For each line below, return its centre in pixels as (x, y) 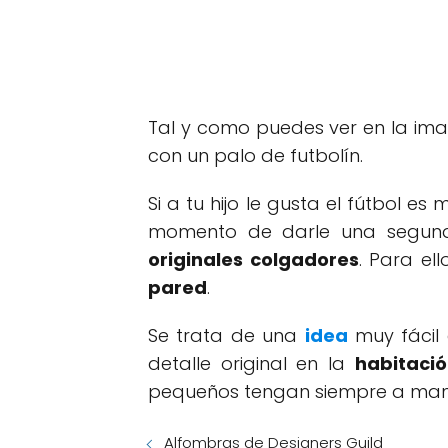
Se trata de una (226, 335)
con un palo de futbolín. (255, 155)
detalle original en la (251, 363)
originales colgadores (253, 259)
